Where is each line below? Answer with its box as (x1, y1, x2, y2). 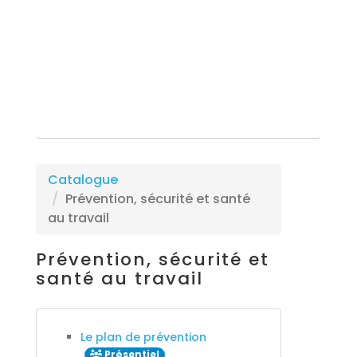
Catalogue (47, 171, 118, 189)
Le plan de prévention (80, 329, 206, 345)
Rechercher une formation (108, 117, 266, 133)
